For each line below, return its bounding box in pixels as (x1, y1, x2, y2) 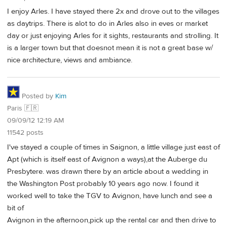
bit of (7, 203, 24, 213)
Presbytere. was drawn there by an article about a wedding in (7, 166, 208, 176)
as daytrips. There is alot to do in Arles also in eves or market (7, 19, 208, 29)
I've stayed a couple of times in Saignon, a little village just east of (7, 142, 220, 152)
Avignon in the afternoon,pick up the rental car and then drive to (7, 215, 216, 225)
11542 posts (7, 128, 44, 138)
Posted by (20, 92, 55, 101)
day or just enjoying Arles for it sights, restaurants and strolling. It (7, 31, 218, 41)
